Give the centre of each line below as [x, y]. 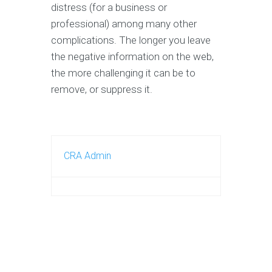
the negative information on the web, [132, 56]
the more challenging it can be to [123, 73]
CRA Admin [87, 155]
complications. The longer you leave [131, 40]
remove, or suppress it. [102, 89]
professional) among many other [124, 23]
